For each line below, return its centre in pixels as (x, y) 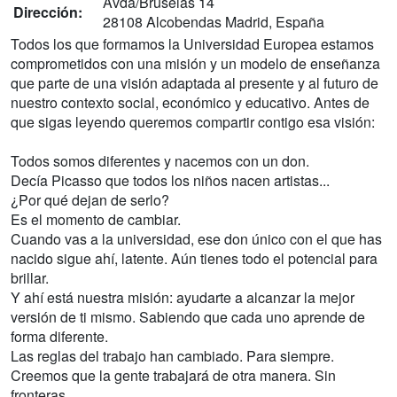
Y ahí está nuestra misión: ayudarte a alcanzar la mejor (183, 297)
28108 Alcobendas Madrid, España (214, 22)
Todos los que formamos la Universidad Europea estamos (192, 44)
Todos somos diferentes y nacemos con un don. (160, 161)
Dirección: (48, 12)
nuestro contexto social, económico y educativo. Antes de (190, 102)
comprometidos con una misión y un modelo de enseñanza (195, 63)
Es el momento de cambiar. (96, 219)
